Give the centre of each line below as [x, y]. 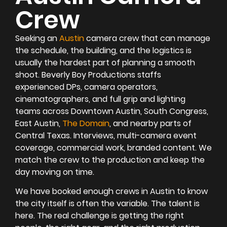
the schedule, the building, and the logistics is [103, 50]
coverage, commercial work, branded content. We [113, 147]
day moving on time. [55, 172]
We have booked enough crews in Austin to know [111, 192]
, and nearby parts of [150, 123]
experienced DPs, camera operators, [86, 87]
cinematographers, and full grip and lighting [100, 99]
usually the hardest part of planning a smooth [105, 62]
